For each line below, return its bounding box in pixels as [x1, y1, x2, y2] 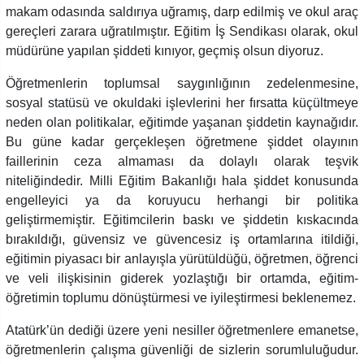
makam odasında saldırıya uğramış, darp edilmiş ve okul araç [6, 4, 358, 19]
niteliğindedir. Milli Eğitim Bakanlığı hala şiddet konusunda [6, 173, 358, 188]
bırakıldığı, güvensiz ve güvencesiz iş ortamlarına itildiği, [6, 232, 358, 246]
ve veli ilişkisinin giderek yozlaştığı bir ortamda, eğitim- [6, 271, 358, 285]
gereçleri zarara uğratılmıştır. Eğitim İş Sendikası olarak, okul [6, 24, 358, 38]
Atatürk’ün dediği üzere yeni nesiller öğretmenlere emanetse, [6, 323, 358, 337]
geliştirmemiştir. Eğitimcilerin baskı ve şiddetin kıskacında [6, 212, 358, 227]
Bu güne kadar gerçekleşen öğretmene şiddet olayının [6, 134, 358, 149]
